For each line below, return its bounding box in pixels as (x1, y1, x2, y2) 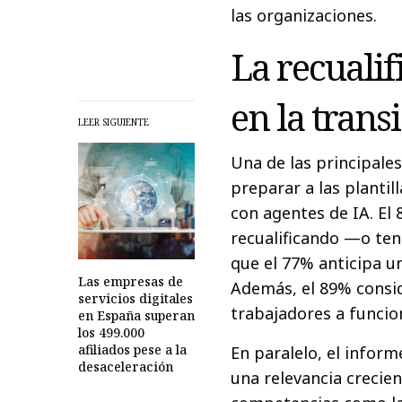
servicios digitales (78, 290, 193, 308)
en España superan (78, 307, 195, 325)
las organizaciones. (231, 4, 378, 27)
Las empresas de (78, 273, 183, 291)
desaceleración (78, 358, 173, 376)
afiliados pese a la (78, 341, 187, 359)
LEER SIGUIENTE (78, 116, 149, 129)
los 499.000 (78, 324, 144, 342)
